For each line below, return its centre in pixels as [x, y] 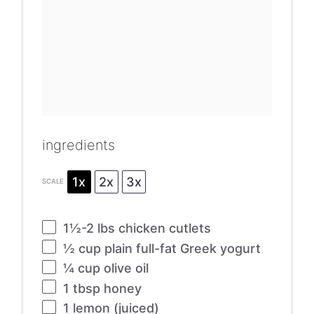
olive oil [124, 268]
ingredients [78, 145]
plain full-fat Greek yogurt [180, 248]
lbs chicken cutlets [152, 228]
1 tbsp [81, 288]
